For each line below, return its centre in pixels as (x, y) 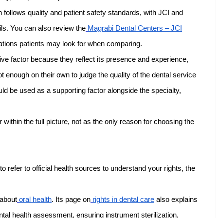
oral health (35, 200)
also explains (176, 200)
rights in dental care (123, 200)
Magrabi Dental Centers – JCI (135, 28)
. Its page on (71, 200)
